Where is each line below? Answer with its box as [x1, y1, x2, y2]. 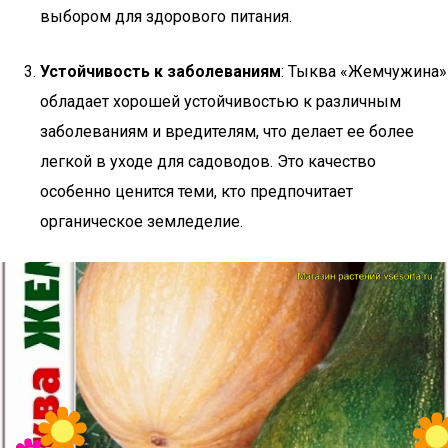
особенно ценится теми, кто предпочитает [40, 182, 353, 201]
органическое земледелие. [40, 212, 243, 231]
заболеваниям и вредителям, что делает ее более [40, 122, 414, 141]
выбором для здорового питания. [40, 7, 292, 26]
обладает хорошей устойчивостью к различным [40, 92, 401, 111]
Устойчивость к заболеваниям [40, 62, 281, 81]
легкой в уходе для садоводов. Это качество [40, 152, 376, 171]
